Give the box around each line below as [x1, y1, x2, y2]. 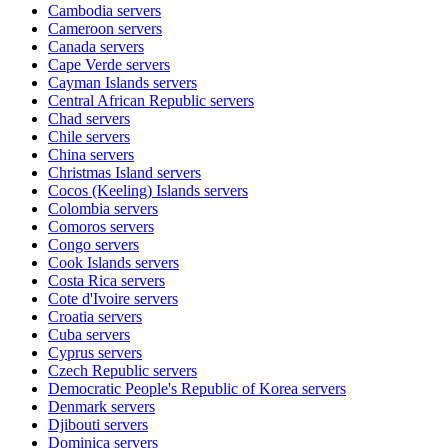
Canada [48, 37, 96, 55]
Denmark [48, 397, 107, 415]
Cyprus [48, 343, 94, 361]
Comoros [48, 217, 106, 235]
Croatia [48, 307, 94, 325]
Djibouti [48, 415, 100, 433]
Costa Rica [48, 271, 117, 289]
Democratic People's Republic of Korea [48, 379, 298, 397]
